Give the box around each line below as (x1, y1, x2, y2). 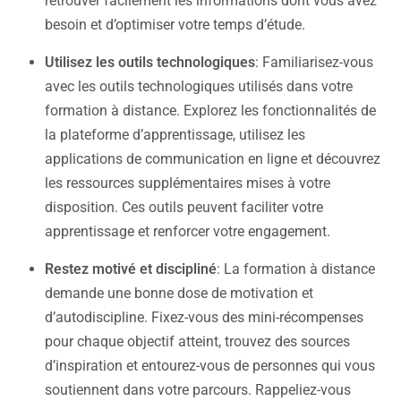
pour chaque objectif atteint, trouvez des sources (45, 332, 350, 350)
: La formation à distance (217, 260, 375, 277)
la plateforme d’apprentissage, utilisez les (45, 125, 305, 143)
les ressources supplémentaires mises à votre (45, 174, 330, 192)
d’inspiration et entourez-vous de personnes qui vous (45, 356, 375, 374)
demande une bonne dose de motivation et (45, 284, 313, 302)
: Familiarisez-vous (255, 53, 373, 71)
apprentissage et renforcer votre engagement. (45, 222, 330, 240)
